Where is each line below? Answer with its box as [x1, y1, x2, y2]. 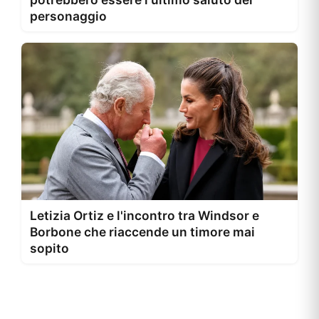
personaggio [30, 8, 107, 23]
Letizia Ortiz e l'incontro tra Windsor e [30, 208, 259, 224]
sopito [30, 241, 69, 256]
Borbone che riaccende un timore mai [30, 224, 255, 240]
